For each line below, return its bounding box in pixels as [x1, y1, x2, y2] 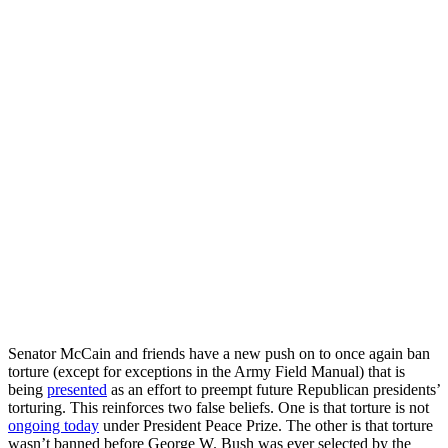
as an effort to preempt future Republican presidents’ [107, 380, 440, 398]
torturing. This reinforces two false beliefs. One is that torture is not [8, 398, 429, 416]
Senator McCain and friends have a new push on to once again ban [8, 344, 430, 362]
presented [47, 380, 107, 398]
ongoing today [8, 416, 99, 434]
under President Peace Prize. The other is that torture [99, 416, 433, 434]
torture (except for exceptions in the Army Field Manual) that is [8, 362, 405, 380]
